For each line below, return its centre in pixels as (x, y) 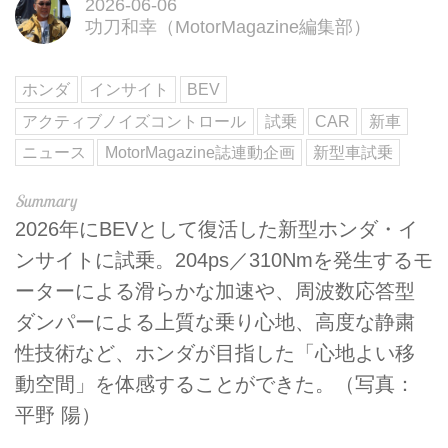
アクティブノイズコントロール (134, 121)
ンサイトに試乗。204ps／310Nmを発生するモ (224, 260)
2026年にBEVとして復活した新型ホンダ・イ (216, 229)
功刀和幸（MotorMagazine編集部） (227, 26)
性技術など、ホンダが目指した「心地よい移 (215, 353)
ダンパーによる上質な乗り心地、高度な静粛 (215, 322)
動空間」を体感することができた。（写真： (215, 384)
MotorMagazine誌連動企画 (199, 153)
